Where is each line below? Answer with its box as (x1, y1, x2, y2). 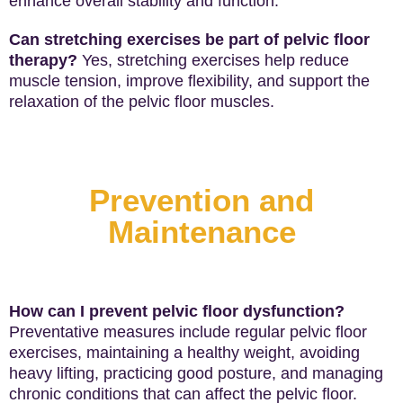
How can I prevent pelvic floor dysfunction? (9, 302, 345, 320)
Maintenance (107, 214, 296, 249)
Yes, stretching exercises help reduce (77, 51, 349, 69)
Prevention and (89, 183, 314, 218)
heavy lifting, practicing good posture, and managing (9, 364, 383, 382)
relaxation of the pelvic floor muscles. (9, 93, 274, 111)
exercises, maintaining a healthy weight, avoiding (9, 344, 360, 362)
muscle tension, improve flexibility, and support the (9, 72, 370, 90)
